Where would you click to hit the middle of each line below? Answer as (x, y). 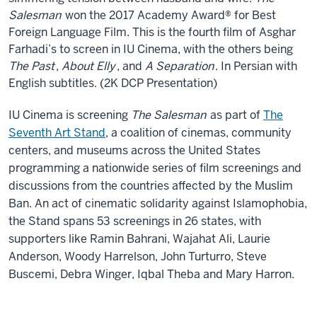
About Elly (88, 66)
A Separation (179, 66)
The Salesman (168, 115)
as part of (235, 115)
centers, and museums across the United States (134, 150)
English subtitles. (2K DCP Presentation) (113, 83)
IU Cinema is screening (70, 115)
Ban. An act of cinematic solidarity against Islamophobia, (158, 203)
